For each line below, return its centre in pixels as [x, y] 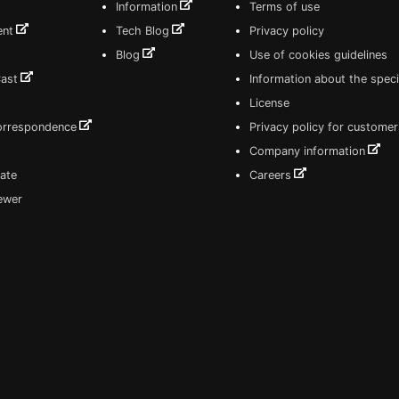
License [269, 103]
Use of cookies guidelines [318, 55]
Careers [270, 175]
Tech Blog [142, 31]
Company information [307, 151]
